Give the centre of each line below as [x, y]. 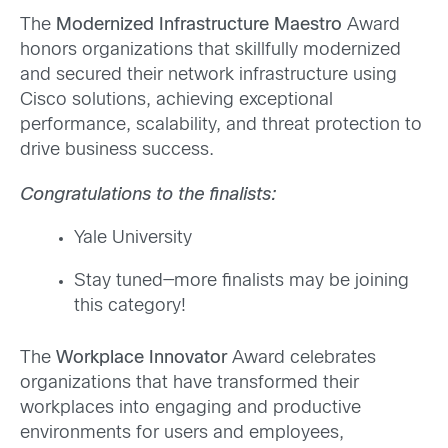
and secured [73, 75]
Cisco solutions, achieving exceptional [176, 100]
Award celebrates [301, 359]
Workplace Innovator [141, 359]
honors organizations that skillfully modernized [210, 50]
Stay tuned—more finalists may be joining [241, 282]
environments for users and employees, [182, 434]
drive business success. [119, 150]
